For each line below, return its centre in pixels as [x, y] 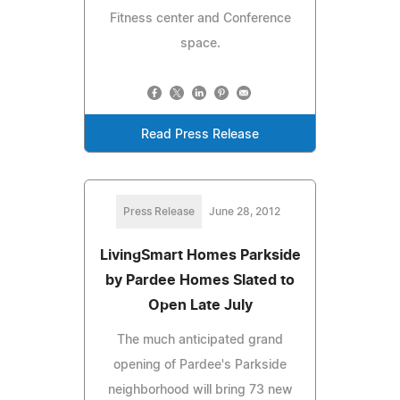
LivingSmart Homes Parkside [200, 255]
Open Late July [200, 305]
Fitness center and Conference [200, 18]
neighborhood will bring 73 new [200, 390]
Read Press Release [200, 134]
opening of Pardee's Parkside [200, 365]
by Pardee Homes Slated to [200, 280]
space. [200, 43]
